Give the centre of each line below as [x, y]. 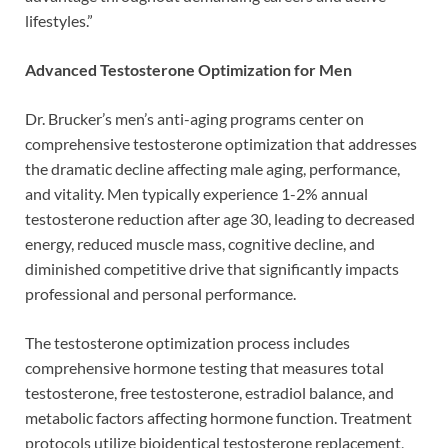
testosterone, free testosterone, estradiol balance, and [209, 392]
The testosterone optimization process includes [187, 342]
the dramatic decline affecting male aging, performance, [212, 168]
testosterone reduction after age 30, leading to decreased [220, 218]
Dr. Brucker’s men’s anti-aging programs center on [194, 118]
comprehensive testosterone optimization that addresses [221, 143]
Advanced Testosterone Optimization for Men [188, 69]
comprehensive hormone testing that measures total [204, 367]
